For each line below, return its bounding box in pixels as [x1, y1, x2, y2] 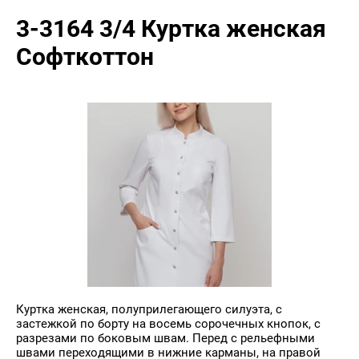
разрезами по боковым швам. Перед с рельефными [16, 331, 315, 345]
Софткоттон [16, 42, 154, 71]
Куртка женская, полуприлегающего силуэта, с [16, 302, 282, 317]
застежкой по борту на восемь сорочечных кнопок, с [16, 317, 321, 331]
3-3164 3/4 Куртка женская [16, 14, 326, 42]
